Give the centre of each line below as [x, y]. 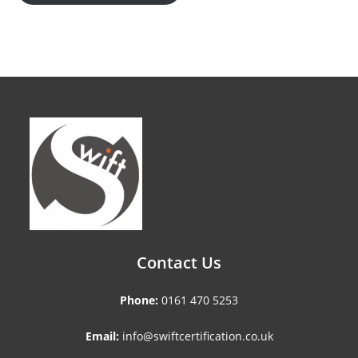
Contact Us [179, 262]
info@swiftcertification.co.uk [196, 336]
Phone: [139, 300]
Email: [102, 336]
